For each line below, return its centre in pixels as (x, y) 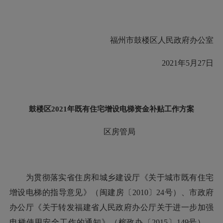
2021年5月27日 (180, 63)
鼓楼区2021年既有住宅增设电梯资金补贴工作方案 (111, 109)
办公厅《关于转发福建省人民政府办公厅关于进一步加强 (111, 207)
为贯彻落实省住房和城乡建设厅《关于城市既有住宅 (111, 177)
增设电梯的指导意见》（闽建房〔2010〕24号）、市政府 (111, 192)
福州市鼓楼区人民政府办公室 (154, 40)
